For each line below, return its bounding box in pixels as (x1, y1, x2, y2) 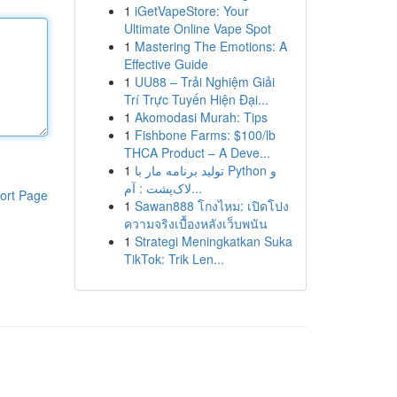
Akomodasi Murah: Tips (134, 108, 268, 126)
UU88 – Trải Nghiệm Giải (134, 73, 275, 90)
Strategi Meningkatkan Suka (134, 232, 292, 250)
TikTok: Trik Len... (123, 250, 224, 268)
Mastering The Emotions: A (134, 37, 287, 55)
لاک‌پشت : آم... (191, 179, 202, 197)
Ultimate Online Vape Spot (123, 19, 271, 37)
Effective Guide (123, 55, 208, 73)
